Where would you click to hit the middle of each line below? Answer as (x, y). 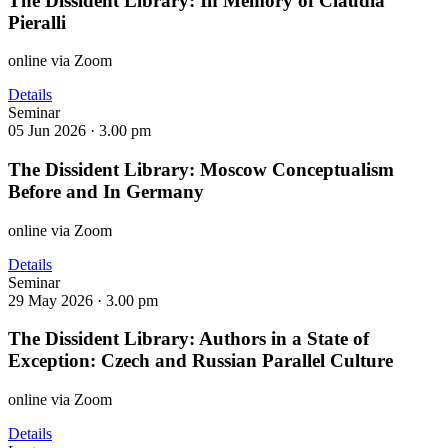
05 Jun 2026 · (53, 131)
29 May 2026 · (57, 300)
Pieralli (37, 22)
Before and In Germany (106, 191)
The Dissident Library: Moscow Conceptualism (201, 169)
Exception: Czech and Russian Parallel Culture (200, 361)
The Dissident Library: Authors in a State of (188, 339)
